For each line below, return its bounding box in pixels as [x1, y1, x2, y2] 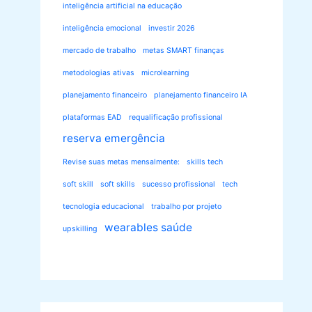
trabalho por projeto [151, 202, 221, 212]
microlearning [141, 68, 189, 78]
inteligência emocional [63, 24, 141, 33]
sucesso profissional [142, 180, 215, 189]
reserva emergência [63, 132, 165, 146]
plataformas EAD [63, 113, 122, 123]
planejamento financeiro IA [154, 91, 247, 100]
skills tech [187, 157, 223, 167]
